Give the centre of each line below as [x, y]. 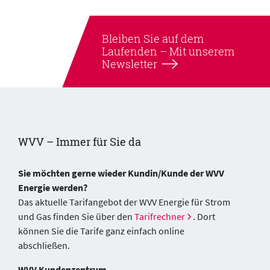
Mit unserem [201, 52]
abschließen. [44, 246]
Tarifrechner [160, 217]
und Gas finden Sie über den [76, 217]
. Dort [203, 217]
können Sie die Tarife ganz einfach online [101, 231]
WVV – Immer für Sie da [80, 142]
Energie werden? [53, 188]
